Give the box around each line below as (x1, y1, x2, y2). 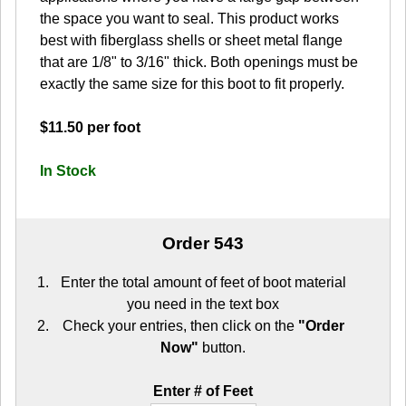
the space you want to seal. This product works (40, 10, 339, 26)
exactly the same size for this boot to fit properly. (40, 75, 344, 92)
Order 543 (162, 233, 244, 253)
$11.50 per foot (40, 119, 140, 135)
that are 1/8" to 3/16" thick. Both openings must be (40, 53, 358, 70)
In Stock (40, 162, 96, 179)
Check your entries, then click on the (62, 318, 298, 334)
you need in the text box (127, 296, 279, 313)
